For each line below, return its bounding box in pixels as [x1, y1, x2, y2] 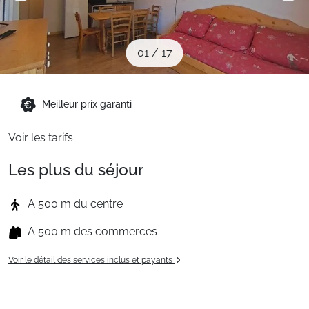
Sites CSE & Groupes [11, 3, 117, 17]
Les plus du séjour [8, 160, 143, 179]
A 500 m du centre [28, 197, 123, 210]
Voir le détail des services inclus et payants [8, 255, 175, 265]
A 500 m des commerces [28, 225, 157, 238]
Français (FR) [30, 105, 94, 119]
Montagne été [11, 54, 81, 68]
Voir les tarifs [8, 131, 73, 144]
